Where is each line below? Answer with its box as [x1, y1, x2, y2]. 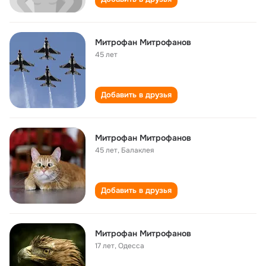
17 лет [95, 241, 115, 251]
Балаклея [121, 145, 154, 155]
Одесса [118, 241, 144, 251]
